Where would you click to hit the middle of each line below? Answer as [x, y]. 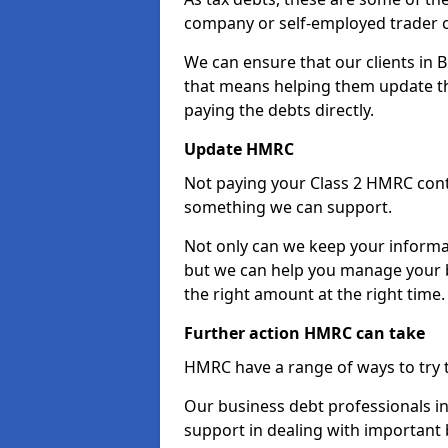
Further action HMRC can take [304, 333]
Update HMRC [239, 149]
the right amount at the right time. [314, 294]
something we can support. [288, 207]
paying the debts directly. [279, 110]
